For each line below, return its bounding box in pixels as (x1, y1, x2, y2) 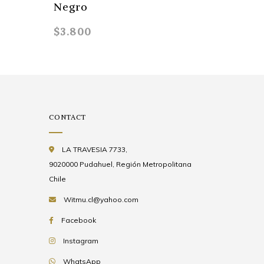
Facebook (61, 216, 97, 225)
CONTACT (49, 113, 87, 122)
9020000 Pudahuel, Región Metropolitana (49, 160, 192, 169)
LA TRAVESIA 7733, (60, 145, 128, 154)
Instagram (63, 236, 99, 246)
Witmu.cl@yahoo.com (64, 195, 139, 204)
